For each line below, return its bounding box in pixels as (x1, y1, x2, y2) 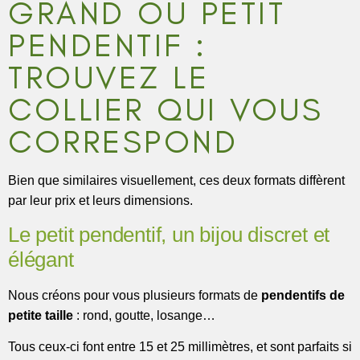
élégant (8, 247, 74, 272)
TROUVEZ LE (8, 58, 209, 97)
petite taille (8, 308, 73, 322)
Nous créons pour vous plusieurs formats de (8, 288, 261, 302)
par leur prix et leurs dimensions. (8, 194, 193, 208)
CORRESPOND (8, 122, 238, 162)
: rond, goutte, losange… (73, 308, 215, 322)
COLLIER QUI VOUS (8, 90, 323, 129)
